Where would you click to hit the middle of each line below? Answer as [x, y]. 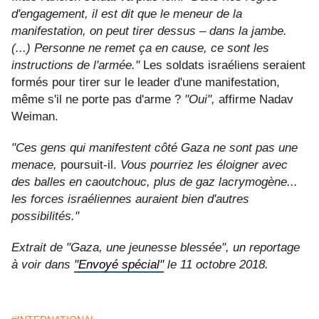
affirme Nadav [256, 100]
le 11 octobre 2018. [218, 265]
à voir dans [41, 265]
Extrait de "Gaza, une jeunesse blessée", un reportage [156, 248]
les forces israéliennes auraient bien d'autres [130, 199]
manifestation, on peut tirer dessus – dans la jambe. [149, 31]
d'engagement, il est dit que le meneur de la [127, 14]
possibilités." [45, 216]
